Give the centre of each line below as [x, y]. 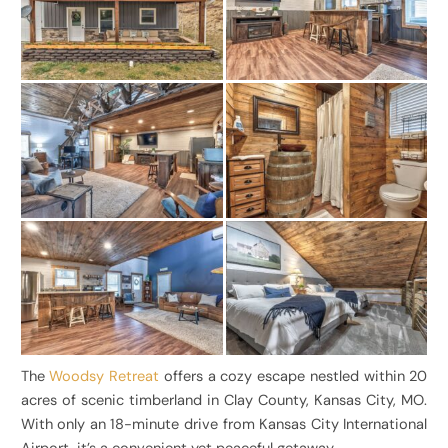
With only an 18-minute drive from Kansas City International [224, 425]
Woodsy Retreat [104, 377]
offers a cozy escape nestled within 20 [293, 377]
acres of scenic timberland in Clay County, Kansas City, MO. [224, 401]
